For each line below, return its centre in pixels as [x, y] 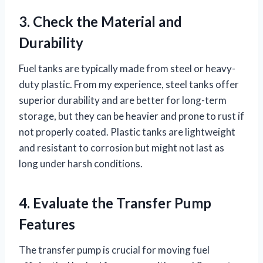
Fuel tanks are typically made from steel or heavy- [127, 69]
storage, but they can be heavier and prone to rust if [131, 116]
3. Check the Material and [100, 22]
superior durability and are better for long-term [123, 100]
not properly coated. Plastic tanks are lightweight [127, 132]
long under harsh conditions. [81, 164]
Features [47, 224]
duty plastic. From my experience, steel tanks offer [129, 85]
